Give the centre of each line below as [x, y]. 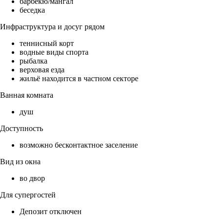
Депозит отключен [51, 212]
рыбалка [33, 61]
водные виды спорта [54, 52]
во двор [32, 178]
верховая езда [42, 70]
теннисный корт [47, 44]
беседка [32, 10]
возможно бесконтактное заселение [79, 145]
